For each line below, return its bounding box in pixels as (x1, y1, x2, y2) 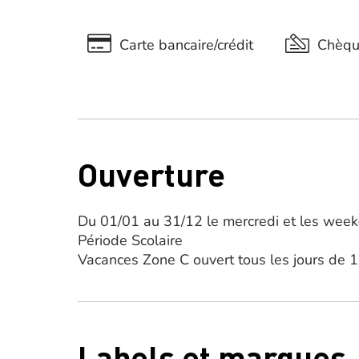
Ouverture (78, 153, 225, 194)
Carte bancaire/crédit (119, 34, 253, 54)
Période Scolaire (78, 231, 183, 250)
